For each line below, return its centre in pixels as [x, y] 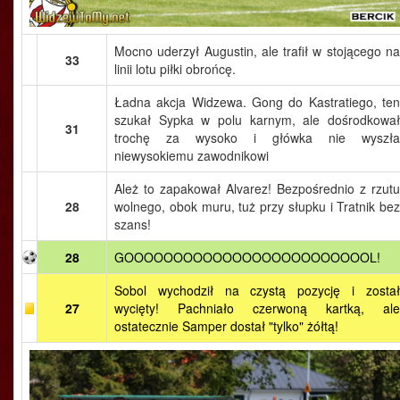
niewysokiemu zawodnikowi [192, 155]
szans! [133, 224]
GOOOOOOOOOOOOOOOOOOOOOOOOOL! [247, 257]
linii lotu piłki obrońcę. [175, 69]
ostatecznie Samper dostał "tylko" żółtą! [226, 326]
